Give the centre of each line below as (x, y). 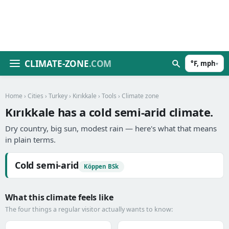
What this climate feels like (59, 197)
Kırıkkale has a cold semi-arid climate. (109, 112)
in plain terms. (30, 140)
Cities (36, 96)
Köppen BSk (101, 166)
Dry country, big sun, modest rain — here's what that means (111, 128)
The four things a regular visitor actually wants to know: (89, 209)
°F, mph (203, 63)
